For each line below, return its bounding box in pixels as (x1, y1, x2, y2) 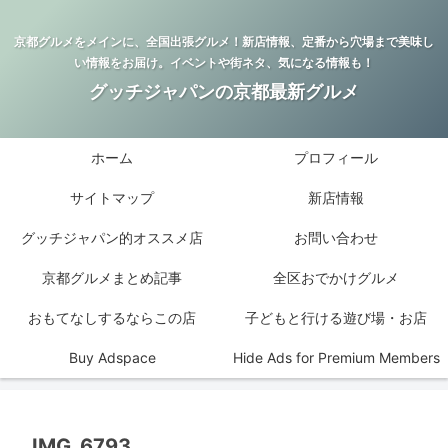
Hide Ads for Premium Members (232, 349, 440, 367)
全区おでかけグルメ (273, 269, 399, 287)
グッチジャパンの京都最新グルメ (89, 81, 359, 103)
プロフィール (294, 149, 378, 167)
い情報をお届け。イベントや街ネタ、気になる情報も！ (74, 55, 374, 71)
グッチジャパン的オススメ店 (21, 229, 203, 247)
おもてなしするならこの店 (28, 309, 196, 327)
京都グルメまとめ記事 (42, 269, 182, 287)
